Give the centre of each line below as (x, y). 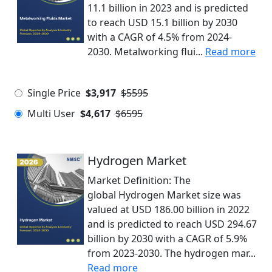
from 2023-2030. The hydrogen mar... (172, 253)
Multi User (51, 114)
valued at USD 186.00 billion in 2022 (168, 209)
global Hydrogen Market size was (164, 195)
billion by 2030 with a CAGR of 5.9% (167, 239)
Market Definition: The (139, 180)
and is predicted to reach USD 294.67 (172, 224)
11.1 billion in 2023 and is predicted (168, 8)
